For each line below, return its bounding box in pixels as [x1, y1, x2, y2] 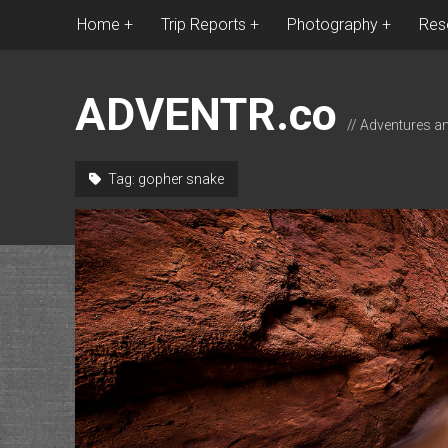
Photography [286, 15, 378, 34]
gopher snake [137, 171, 224, 187]
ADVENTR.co [74, 88, 337, 141]
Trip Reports [160, 15, 246, 34]
